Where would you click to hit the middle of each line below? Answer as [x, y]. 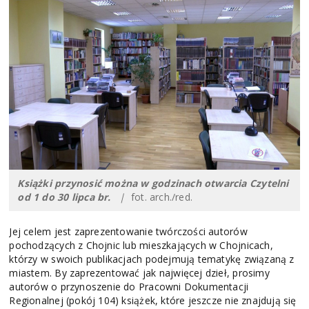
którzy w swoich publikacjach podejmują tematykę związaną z [152, 259]
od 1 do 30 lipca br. [64, 197]
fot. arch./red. [159, 197]
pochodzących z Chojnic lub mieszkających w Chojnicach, [141, 246]
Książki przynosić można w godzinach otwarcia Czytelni [153, 183]
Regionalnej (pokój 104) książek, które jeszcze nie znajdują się [153, 301]
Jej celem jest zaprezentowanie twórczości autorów [128, 232]
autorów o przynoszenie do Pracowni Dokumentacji [129, 287]
